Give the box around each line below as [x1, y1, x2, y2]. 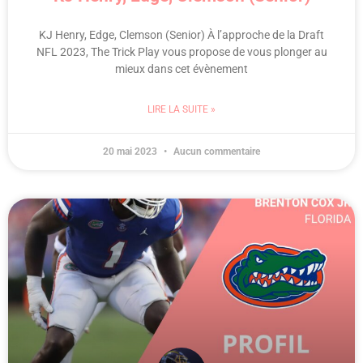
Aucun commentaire [171, 145, 260, 157]
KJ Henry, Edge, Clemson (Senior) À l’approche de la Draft [39, 28, 324, 41]
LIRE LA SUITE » [147, 103, 216, 115]
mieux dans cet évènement [115, 62, 248, 75]
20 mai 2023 [103, 145, 160, 157]
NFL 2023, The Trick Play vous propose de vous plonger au [36, 45, 327, 58]
